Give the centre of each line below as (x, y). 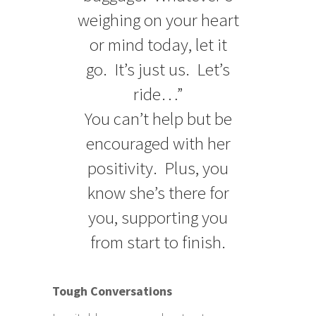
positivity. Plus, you (158, 168)
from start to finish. (158, 242)
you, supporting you (158, 217)
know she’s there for (158, 192)
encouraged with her (158, 143)
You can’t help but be (158, 118)
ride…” (158, 93)
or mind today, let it (158, 44)
